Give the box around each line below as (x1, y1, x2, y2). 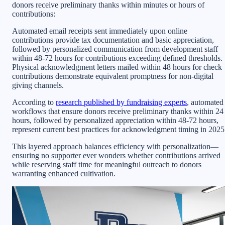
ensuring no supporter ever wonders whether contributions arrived (12, 151, 220, 160)
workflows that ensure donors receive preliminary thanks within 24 (12, 106, 223, 116)
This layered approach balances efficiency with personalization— (12, 142, 218, 151)
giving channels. (12, 80, 64, 89)
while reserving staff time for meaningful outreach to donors (12, 160, 201, 169)
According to (12, 97, 56, 106)
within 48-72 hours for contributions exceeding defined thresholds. (12, 53, 222, 62)
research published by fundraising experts (56, 97, 187, 106)
